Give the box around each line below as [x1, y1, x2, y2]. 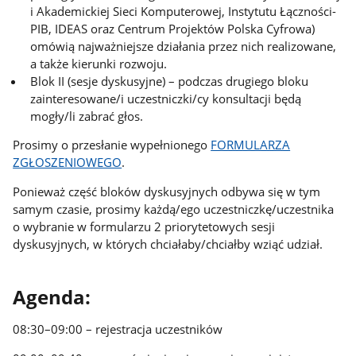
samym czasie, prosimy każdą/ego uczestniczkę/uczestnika [13, 201, 335, 218]
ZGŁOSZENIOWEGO [13, 154, 122, 171]
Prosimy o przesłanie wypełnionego [13, 137, 211, 153]
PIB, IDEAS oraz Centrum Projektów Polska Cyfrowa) [30, 20, 315, 37]
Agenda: [13, 284, 91, 310]
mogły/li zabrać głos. [30, 107, 144, 124]
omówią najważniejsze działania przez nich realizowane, [30, 37, 337, 54]
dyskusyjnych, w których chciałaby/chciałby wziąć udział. [13, 236, 323, 253]
